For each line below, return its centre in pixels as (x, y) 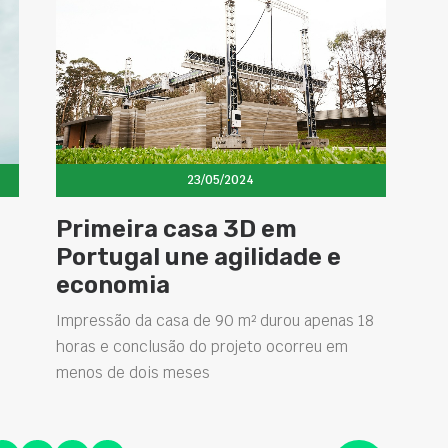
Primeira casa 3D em (176, 228)
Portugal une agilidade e (198, 256)
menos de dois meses (132, 372)
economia (112, 284)
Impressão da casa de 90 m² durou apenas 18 (214, 320)
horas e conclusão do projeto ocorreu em (201, 346)
